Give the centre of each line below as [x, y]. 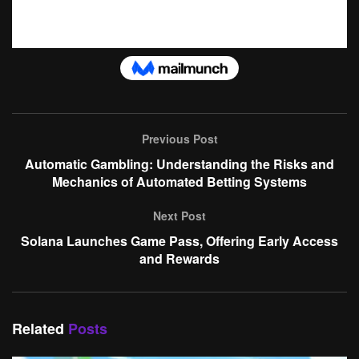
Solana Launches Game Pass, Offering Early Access [179, 240]
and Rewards [179, 258]
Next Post [179, 215]
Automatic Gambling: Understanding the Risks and [179, 163]
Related [38, 328]
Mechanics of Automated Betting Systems [179, 181]
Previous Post [179, 138]
